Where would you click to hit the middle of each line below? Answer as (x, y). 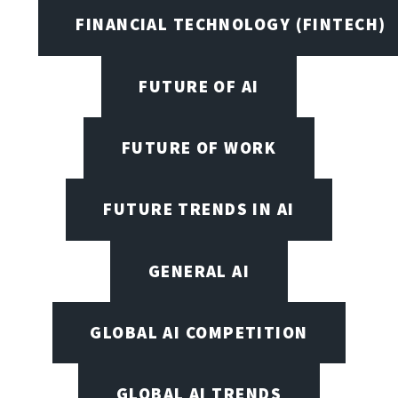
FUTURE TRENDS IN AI (199, 209)
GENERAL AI (199, 271)
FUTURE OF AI (199, 86)
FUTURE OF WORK (199, 148)
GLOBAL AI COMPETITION (199, 333)
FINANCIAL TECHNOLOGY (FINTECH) (231, 24)
